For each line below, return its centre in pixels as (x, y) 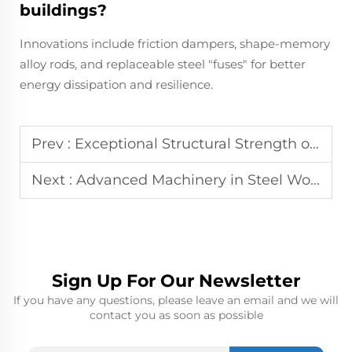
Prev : (53, 143)
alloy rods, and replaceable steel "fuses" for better (163, 64)
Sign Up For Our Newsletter (176, 280)
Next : (54, 180)
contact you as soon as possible (176, 315)
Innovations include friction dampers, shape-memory (175, 43)
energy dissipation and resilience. (116, 84)
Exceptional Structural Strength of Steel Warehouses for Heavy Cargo (192, 143)
